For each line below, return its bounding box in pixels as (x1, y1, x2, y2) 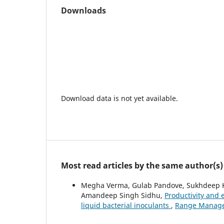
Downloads (61, 4, 106, 16)
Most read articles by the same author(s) (61, 159, 223, 171)
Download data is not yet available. (61, 93, 178, 103)
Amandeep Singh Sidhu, (81, 190, 164, 200)
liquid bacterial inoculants (81, 200, 171, 210)
